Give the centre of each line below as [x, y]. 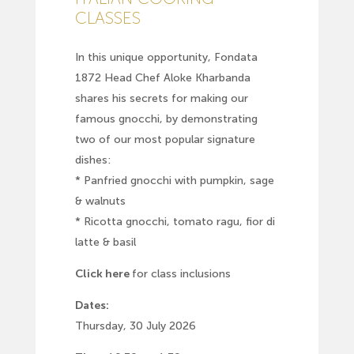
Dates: [92, 305]
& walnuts [100, 201]
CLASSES [107, 18]
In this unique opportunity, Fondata [166, 57]
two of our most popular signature [165, 139]
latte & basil [105, 242]
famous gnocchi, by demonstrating [166, 119]
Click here [102, 273]
